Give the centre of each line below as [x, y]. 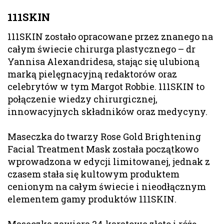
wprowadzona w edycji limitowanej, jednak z [109, 161]
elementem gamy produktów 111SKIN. [92, 199]
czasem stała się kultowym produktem [93, 174]
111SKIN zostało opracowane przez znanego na [110, 36]
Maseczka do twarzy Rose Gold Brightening [104, 136]
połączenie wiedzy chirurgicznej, [82, 99]
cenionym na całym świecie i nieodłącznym [107, 186]
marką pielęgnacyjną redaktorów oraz [92, 74]
